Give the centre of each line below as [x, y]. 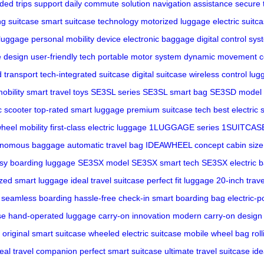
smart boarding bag [189, 198]
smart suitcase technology [90, 22]
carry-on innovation [134, 216]
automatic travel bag [105, 145]
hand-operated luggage [52, 216]
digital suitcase [159, 75]
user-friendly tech [63, 57]
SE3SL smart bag [175, 92]
